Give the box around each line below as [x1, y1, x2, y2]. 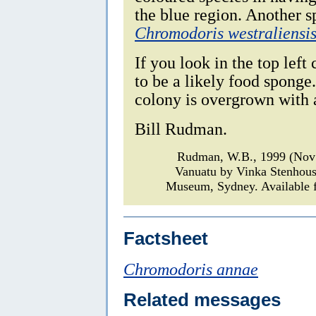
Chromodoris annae [123, 259, 258, 279]
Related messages [123, 289, 281, 310]
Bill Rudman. [135, 119, 227, 138]
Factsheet [123, 228, 208, 248]
